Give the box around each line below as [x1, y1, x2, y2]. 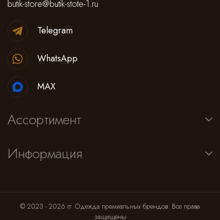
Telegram [37, 24, 73, 37]
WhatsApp [37, 52, 78, 65]
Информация [7, 143, 82, 164]
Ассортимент [7, 110, 81, 130]
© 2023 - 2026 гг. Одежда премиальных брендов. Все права [20, 201, 200, 211]
